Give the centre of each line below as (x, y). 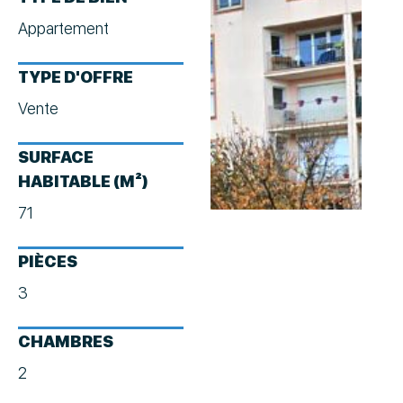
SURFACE (56, 157)
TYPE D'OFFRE (76, 77)
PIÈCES (48, 262)
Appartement (63, 29)
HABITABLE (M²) (83, 182)
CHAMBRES (66, 342)
